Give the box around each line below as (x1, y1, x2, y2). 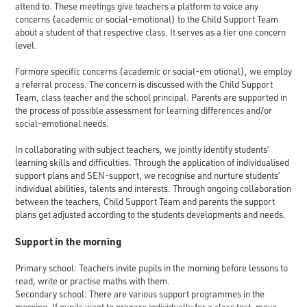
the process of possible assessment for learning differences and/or (14, 104, 272, 116)
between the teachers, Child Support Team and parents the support (14, 195, 275, 207)
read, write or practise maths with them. (14, 275, 170, 287)
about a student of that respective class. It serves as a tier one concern (14, 26, 286, 38)
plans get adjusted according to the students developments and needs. (14, 208, 286, 220)
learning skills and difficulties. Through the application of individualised (14, 156, 289, 168)
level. (14, 39, 37, 51)
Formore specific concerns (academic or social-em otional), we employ (14, 65, 292, 77)
